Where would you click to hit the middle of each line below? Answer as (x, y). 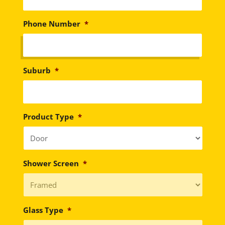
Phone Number (51, 24)
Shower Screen (51, 163)
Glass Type (43, 210)
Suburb (37, 70)
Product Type (48, 117)
